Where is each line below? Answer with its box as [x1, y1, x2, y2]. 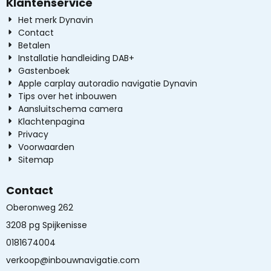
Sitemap [18, 153, 54, 166]
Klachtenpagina [18, 115, 85, 128]
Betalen [18, 39, 51, 51]
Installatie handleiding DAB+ [18, 51, 135, 64]
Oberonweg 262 [6, 201, 73, 214]
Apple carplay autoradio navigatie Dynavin [18, 77, 198, 90]
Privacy [18, 128, 49, 140]
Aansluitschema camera [18, 102, 123, 115]
